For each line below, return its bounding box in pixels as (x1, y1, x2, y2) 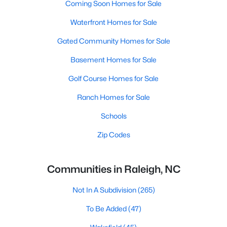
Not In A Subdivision (72, 185, 138, 194)
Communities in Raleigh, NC (47, 163, 180, 175)
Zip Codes (97, 130, 130, 139)
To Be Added (86, 204, 128, 213)
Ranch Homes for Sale (77, 93, 150, 101)
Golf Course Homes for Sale (68, 74, 159, 83)
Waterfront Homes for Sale (70, 18, 157, 26)
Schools (100, 111, 127, 120)
